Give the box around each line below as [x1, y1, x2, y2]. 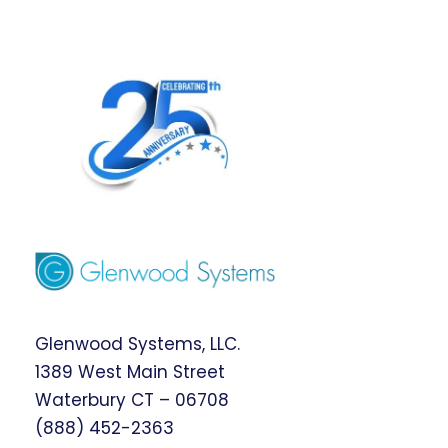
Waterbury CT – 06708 [35, 387, 229, 412]
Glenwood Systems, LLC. [35, 331, 240, 356]
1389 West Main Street [35, 359, 225, 384]
